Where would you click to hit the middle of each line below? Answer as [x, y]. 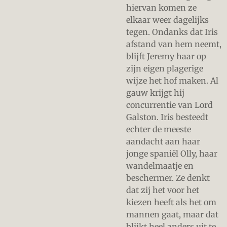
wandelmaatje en [160, 166]
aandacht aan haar [163, 141]
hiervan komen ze [161, 8]
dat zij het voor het [163, 190]
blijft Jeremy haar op [166, 56]
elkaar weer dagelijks [167, 20]
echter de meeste [159, 129]
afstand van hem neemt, [174, 44]
